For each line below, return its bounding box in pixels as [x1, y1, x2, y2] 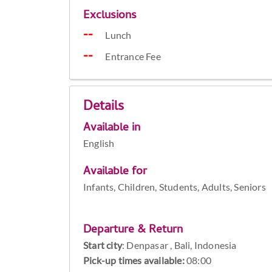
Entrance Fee [105, 50, 161, 63]
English [83, 137, 115, 149]
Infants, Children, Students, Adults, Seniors [83, 181, 266, 193]
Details [83, 97, 124, 119]
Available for [83, 163, 148, 182]
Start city [83, 239, 123, 251]
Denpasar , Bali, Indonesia [126, 239, 237, 251]
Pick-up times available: [83, 254, 185, 267]
